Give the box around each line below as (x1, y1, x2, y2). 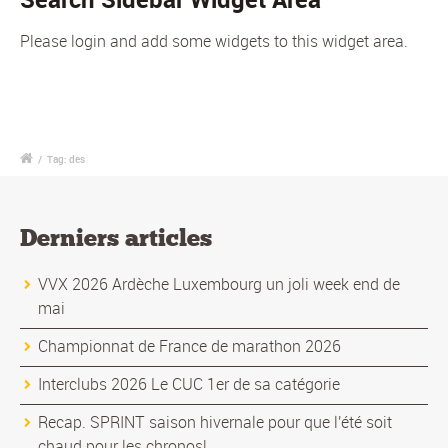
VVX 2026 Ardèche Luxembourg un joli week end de (38, 272, 400, 295)
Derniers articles (20, 222, 212, 252)
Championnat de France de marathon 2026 (38, 334, 341, 357)
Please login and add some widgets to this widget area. (20, 30, 408, 53)
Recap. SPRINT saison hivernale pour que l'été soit (38, 410, 392, 433)
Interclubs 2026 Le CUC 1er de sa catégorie (38, 372, 340, 395)
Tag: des (47, 151, 85, 166)
